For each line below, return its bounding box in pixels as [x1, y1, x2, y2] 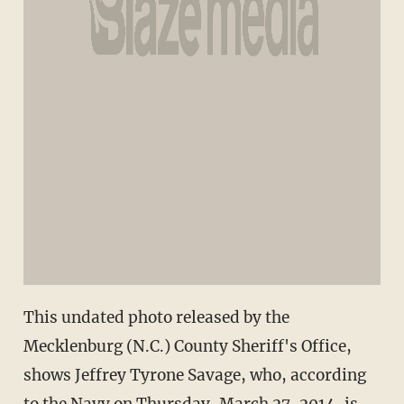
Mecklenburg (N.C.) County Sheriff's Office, [23, 336, 352, 357]
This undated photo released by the [23, 308, 289, 328]
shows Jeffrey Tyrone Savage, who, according [23, 365, 366, 386]
